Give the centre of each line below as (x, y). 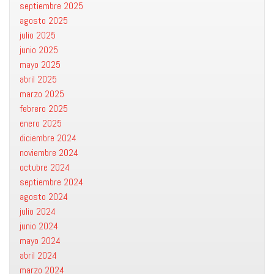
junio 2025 (39, 50)
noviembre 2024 (49, 153)
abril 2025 (38, 79)
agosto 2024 (44, 197)
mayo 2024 (40, 241)
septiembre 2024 (51, 182)
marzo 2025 (42, 94)
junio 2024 (39, 226)
